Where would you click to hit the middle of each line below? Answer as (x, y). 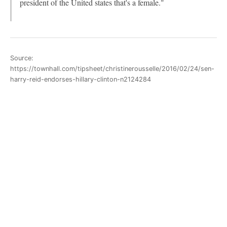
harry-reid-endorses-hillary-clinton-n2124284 (81, 79)
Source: (22, 58)
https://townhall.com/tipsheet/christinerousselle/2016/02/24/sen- (112, 68)
